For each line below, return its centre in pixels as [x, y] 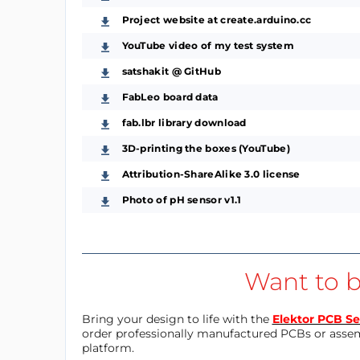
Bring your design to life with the [177, 319]
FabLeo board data [170, 97]
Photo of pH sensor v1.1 [182, 200]
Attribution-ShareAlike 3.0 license [211, 174]
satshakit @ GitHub [171, 71]
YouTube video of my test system [208, 45]
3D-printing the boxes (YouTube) [206, 148]
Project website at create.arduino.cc [217, 20]
